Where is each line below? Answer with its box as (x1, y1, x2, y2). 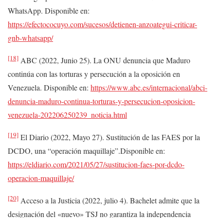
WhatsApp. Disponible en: (8, 5, 90, 16)
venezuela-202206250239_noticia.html (8, 109, 127, 120)
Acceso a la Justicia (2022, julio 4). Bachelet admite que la (18, 195, 200, 206)
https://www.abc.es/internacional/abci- (91, 82, 207, 92)
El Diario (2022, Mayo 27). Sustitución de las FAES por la (18, 132, 200, 143)
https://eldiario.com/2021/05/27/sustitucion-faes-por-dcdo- (8, 159, 184, 170)
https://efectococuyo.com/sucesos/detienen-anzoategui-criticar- (8, 18, 197, 29)
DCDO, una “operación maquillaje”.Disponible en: (8, 145, 165, 156)
